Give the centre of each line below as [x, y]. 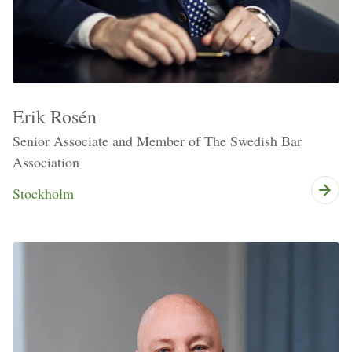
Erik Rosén [55, 116]
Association [46, 161]
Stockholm [43, 193]
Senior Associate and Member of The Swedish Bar [157, 140]
